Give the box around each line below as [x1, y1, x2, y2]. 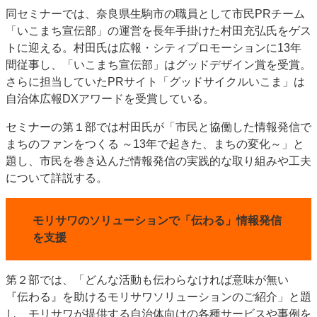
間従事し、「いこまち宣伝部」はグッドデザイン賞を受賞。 [6, 59, 311, 71]
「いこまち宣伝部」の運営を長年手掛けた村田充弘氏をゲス [6, 25, 311, 37]
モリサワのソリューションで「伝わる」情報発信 [33, 214, 282, 226]
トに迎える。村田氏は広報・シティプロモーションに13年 [6, 42, 301, 54]
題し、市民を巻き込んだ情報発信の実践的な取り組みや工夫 [6, 155, 311, 167]
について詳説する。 [6, 172, 108, 184]
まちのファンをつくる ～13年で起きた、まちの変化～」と [6, 138, 304, 150]
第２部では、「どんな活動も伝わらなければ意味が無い [6, 274, 289, 286]
